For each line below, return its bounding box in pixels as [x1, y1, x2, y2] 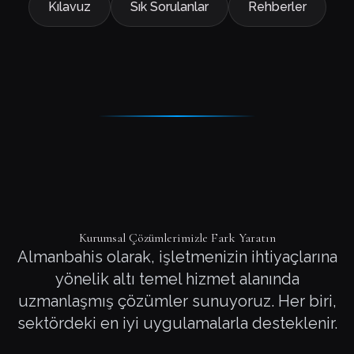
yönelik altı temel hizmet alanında [55, 269, 299, 288]
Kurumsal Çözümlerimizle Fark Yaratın [78, 230, 276, 246]
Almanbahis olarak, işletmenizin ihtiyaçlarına [17, 247, 337, 266]
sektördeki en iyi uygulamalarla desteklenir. [17, 314, 337, 333]
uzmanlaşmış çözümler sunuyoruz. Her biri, [17, 292, 337, 311]
